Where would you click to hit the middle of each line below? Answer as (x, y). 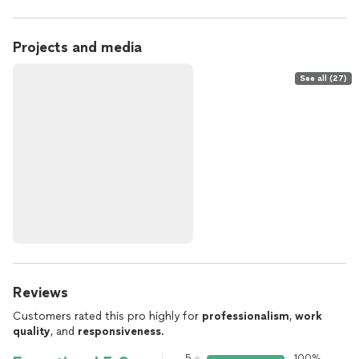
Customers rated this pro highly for (107, 316)
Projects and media (77, 47)
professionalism (246, 316)
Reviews (40, 292)
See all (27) (323, 78)
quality (32, 331)
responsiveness (119, 331)
